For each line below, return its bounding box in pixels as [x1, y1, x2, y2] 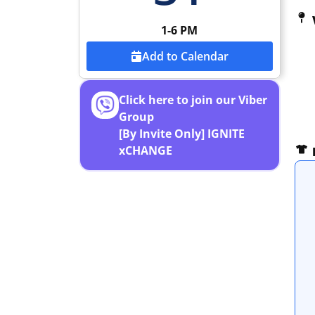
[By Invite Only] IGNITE [118, 126, 245, 141]
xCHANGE [118, 143, 172, 158]
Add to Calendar [141, 49, 229, 64]
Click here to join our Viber [118, 92, 267, 108]
